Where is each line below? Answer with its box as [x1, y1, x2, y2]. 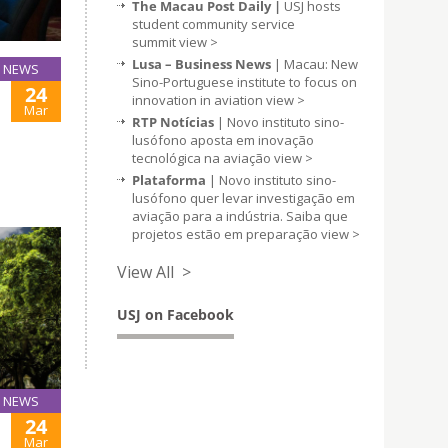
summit [132, 33, 179, 51]
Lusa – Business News [132, 55, 271, 73]
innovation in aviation [132, 91, 266, 109]
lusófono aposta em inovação [132, 131, 314, 149]
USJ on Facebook [117, 305, 234, 324]
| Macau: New [271, 55, 358, 73]
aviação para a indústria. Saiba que [132, 207, 348, 225]
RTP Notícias [132, 113, 217, 131]
